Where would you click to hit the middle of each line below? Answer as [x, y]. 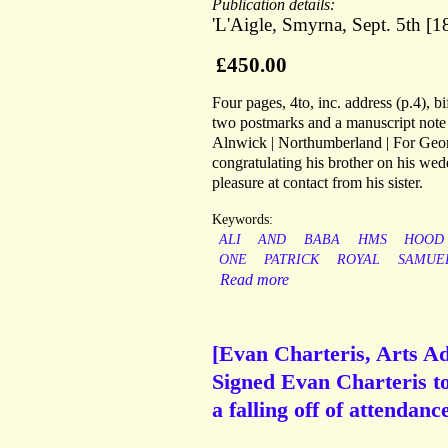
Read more [254, 280]
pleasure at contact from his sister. [317, 183]
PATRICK [292, 260]
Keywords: [242, 220]
